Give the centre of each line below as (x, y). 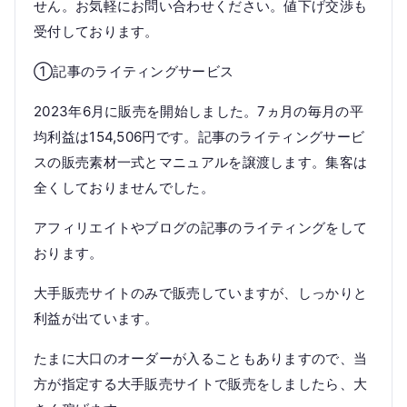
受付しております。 (96, 31)
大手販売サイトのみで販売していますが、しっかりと (201, 293)
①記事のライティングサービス (134, 71)
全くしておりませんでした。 (124, 188)
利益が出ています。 (96, 318)
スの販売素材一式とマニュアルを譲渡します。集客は (201, 162)
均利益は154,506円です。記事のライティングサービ (199, 137)
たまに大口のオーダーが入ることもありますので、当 (201, 358)
